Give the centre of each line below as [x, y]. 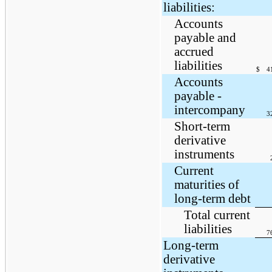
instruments [204, 154]
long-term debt [212, 198]
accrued [194, 51]
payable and [205, 37]
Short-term [202, 126]
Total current [217, 215]
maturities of [206, 184]
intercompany [209, 110]
